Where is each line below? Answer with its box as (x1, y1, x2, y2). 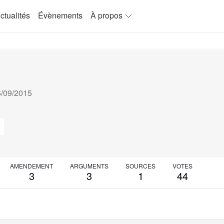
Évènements (38, 9, 82, 21)
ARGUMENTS (70, 161, 108, 170)
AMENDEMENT (10, 161, 53, 170)
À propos (90, 9, 122, 21)
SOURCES (125, 161, 155, 170)
